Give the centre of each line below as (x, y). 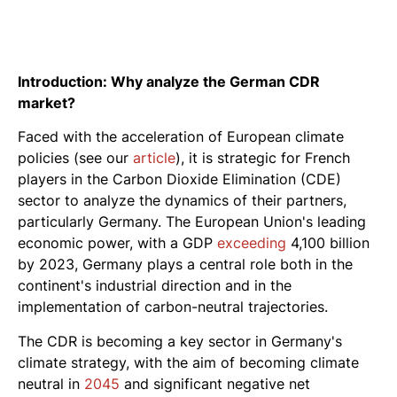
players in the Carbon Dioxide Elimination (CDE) (179, 179)
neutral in (51, 383)
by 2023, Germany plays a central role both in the (185, 265)
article (154, 158)
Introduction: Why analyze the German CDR (169, 82)
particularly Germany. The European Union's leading (192, 222)
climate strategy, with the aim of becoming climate (188, 362)
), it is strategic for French (263, 158)
